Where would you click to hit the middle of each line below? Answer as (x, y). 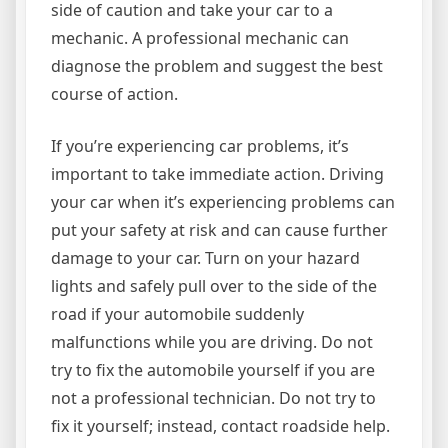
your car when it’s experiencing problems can (223, 202)
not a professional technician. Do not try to (213, 398)
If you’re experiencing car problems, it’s (200, 146)
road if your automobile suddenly (177, 314)
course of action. (114, 94)
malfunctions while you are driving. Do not (212, 342)
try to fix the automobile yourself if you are (213, 370)
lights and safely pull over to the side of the (214, 286)
